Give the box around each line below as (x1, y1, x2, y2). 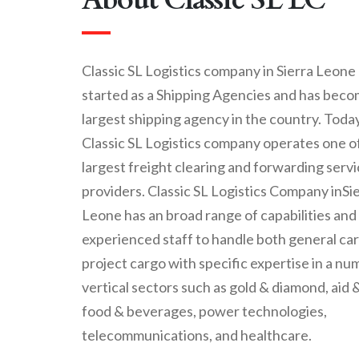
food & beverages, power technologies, (82, 302, 327, 320)
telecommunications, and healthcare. (82, 326, 312, 344)
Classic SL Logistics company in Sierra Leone (82, 62, 356, 79)
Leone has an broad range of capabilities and (82, 206, 357, 224)
